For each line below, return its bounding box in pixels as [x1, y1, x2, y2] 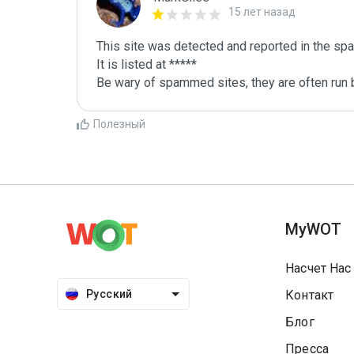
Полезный [93, 118, 145, 130]
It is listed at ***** [96, 57, 197, 72]
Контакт [285, 288, 334, 303]
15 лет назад [228, 6, 296, 18]
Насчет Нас [285, 261, 352, 276]
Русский [86, 288, 133, 300]
